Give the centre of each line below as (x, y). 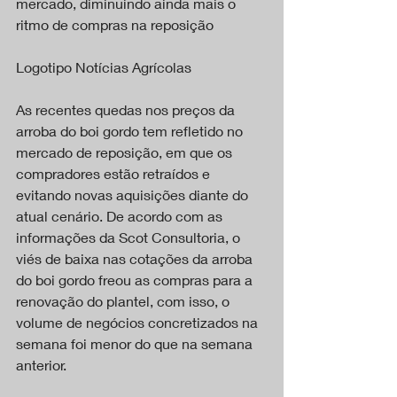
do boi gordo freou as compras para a (136, 279)
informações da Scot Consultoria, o (130, 237)
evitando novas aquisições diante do (134, 194)
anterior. (41, 364)
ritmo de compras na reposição (115, 24)
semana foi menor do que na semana (136, 343)
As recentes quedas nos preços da (127, 109)
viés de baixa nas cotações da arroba (136, 258)
